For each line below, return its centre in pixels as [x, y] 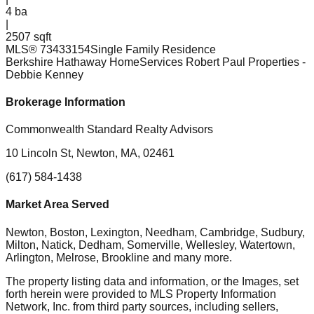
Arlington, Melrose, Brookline [77, 257]
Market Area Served [57, 205]
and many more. [191, 257]
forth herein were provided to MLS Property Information [141, 294]
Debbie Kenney [45, 74]
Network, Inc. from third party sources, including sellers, [142, 306]
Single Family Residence [153, 49]
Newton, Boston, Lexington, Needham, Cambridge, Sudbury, [155, 232]
